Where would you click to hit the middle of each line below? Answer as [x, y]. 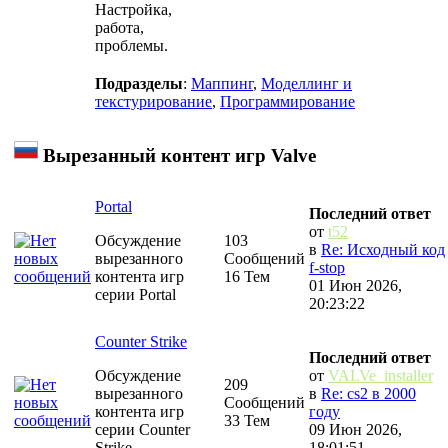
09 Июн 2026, [355, 430]
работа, [119, 28]
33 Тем [247, 421]
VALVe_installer [380, 376]
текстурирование [153, 102]
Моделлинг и [306, 84]
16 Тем [247, 277]
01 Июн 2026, [355, 286]
